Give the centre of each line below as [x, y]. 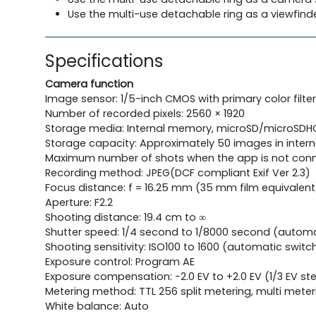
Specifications [104, 61]
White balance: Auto [97, 306]
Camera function [89, 84]
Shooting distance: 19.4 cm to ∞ [126, 217]
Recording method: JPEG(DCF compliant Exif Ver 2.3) [178, 172]
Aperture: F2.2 [79, 202]
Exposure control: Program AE [120, 261]
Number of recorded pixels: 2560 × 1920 [145, 113]
